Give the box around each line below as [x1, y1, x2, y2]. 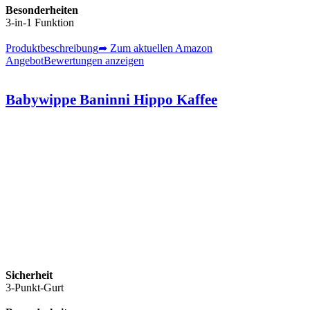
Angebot [6, 54, 44, 66]
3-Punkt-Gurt [6, 281, 64, 293]
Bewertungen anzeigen [44, 54, 144, 66]
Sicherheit [6, 268, 53, 281]
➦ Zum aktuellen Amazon [98, 42, 212, 54]
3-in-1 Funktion [6, 16, 74, 28]
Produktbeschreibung [6, 42, 98, 54]
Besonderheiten [6, 3, 78, 16]
